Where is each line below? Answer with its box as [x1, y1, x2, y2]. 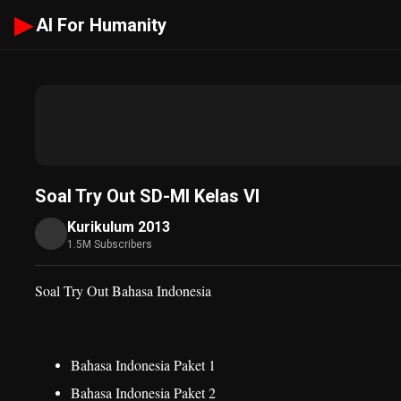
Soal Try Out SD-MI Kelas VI [35, 185, 260, 207]
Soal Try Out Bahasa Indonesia [35, 281, 211, 300]
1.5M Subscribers [67, 238, 152, 251]
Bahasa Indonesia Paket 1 [71, 355, 216, 374]
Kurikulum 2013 [67, 218, 170, 235]
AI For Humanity [36, 13, 166, 36]
